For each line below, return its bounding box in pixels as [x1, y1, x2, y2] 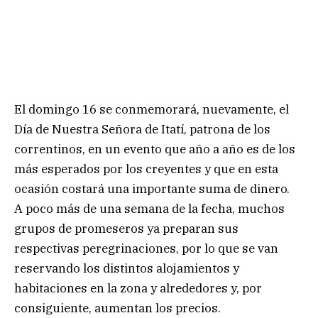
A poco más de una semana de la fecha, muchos [14, 201, 285, 217]
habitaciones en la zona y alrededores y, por [14, 280, 262, 297]
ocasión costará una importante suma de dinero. [14, 181, 290, 197]
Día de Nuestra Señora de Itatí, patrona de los [14, 121, 270, 138]
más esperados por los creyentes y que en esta [14, 161, 278, 177]
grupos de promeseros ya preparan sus [14, 221, 238, 237]
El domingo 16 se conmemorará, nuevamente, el [14, 102, 289, 118]
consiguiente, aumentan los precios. [14, 300, 221, 317]
